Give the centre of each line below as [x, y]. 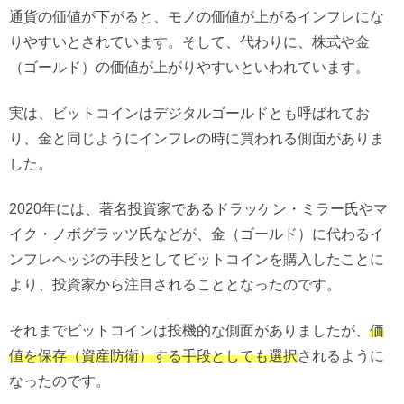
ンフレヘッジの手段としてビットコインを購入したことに [197, 259]
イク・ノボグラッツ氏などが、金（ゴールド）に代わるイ [197, 234]
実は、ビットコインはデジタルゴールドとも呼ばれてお [189, 112]
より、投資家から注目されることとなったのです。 [175, 285]
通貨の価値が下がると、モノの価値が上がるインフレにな [197, 17]
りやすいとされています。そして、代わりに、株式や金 [189, 42]
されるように [341, 355]
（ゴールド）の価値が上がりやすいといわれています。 [189, 67]
